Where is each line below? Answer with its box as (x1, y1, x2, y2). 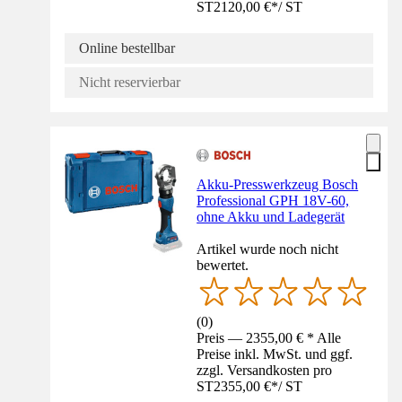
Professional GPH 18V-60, (197, 193, 350, 209)
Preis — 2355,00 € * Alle (197, 329, 342, 345)
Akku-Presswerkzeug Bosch (197, 177, 359, 193)
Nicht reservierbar (79, 74, 180, 91)
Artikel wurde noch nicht (197, 241, 339, 258)
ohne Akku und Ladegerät (197, 209, 345, 225)
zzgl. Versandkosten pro (197, 362, 333, 378)
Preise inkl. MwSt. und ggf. (197, 345, 354, 362)
